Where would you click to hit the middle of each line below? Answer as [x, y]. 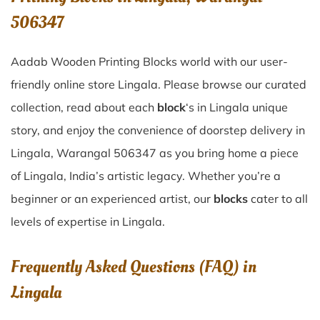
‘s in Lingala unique [237, 107]
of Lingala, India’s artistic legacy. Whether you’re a [146, 176]
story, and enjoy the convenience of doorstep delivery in [158, 130]
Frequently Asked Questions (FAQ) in [134, 267]
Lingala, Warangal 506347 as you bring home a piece [155, 153]
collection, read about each [84, 107]
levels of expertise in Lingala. [88, 221]
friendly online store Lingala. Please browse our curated [159, 84]
